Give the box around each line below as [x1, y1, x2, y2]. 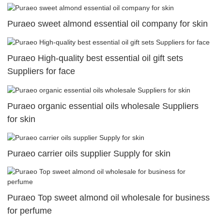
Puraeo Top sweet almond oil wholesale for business [7, 193, 210, 203]
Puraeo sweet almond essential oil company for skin [7, 19, 208, 29]
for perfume [7, 206, 52, 216]
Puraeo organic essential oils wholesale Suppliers [7, 101, 199, 111]
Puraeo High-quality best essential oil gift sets [7, 53, 183, 63]
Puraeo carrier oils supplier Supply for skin [7, 148, 170, 158]
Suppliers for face [7, 66, 75, 77]
